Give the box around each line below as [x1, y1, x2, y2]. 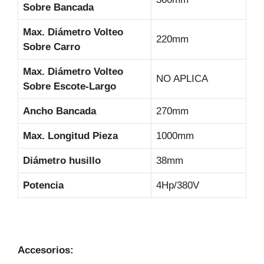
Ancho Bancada [23, 105, 96, 117]
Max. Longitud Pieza [23, 130, 118, 142]
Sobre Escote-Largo [23, 81, 116, 93]
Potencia [23, 180, 64, 192]
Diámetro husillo [23, 155, 101, 167]
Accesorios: [18, 245, 74, 256]
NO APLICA [156, 73, 208, 85]
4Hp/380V [156, 180, 199, 192]
